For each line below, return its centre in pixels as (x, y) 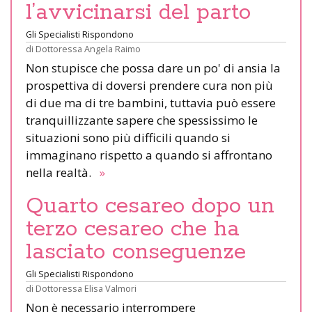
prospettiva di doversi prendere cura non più (149, 85)
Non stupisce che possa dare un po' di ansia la (153, 68)
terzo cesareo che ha (133, 229)
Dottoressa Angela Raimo (88, 48)
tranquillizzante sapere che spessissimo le (142, 120)
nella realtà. (61, 172)
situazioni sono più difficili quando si (128, 137)
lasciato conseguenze (136, 252)
